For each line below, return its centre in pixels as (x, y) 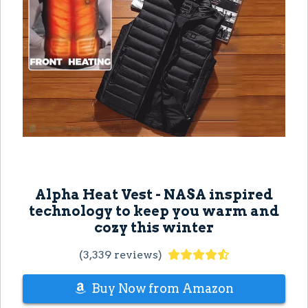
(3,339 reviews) (120, 255)
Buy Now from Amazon (162, 289)
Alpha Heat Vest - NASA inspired (154, 195)
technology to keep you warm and (154, 211)
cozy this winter (154, 228)
